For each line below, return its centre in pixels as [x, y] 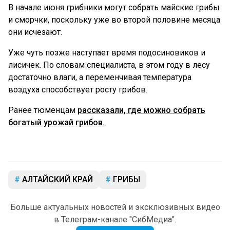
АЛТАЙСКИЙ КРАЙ [56, 180]
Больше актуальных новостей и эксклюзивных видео [115, 207]
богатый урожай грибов [55, 123]
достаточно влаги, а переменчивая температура [100, 78]
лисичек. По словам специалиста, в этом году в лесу [109, 65]
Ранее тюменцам [43, 110]
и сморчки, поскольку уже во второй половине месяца [114, 20]
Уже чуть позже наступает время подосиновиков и [107, 53]
